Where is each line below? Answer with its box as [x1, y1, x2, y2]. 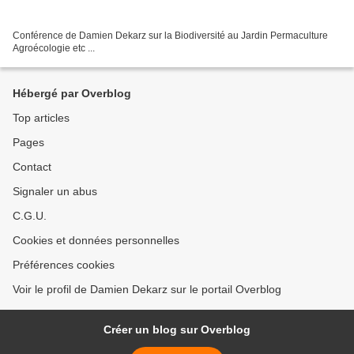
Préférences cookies [13, 258, 115, 272]
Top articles [13, 111, 70, 125]
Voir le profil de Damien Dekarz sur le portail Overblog [13, 283, 281, 296]
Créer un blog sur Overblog [104, 323, 250, 337]
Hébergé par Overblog [13, 87, 131, 100]
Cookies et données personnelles [13, 234, 179, 247]
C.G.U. [13, 209, 47, 223]
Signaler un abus [13, 185, 97, 198]
